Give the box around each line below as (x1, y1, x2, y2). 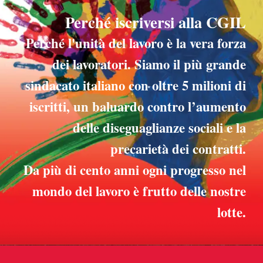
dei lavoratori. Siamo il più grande (52, 54, 246, 74)
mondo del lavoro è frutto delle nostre (32, 181, 246, 201)
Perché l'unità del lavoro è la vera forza (25, 33, 246, 53)
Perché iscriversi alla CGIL (65, 10, 246, 33)
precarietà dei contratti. (110, 139, 246, 159)
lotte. (217, 202, 246, 222)
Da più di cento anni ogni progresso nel (23, 160, 246, 180)
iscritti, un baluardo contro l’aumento (29, 96, 246, 116)
